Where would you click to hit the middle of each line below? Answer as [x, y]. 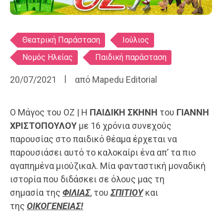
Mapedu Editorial [125, 80]
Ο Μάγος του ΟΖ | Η [50, 112]
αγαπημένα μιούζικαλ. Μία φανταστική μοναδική [108, 166]
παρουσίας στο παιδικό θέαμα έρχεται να [93, 139]
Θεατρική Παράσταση [61, 40]
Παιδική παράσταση [131, 57]
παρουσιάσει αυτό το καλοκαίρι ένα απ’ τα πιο [103, 153]
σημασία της [36, 193]
